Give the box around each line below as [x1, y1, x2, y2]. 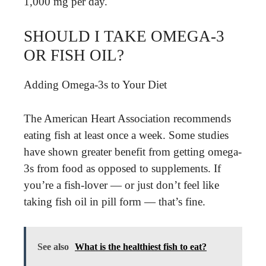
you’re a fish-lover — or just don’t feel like [24, 178, 219, 191]
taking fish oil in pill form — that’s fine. [24, 195, 205, 208]
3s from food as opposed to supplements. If [24, 161, 221, 175]
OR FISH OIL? [24, 46, 124, 64]
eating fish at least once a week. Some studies [24, 128, 229, 141]
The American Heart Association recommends [24, 112, 231, 125]
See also [37, 242, 69, 252]
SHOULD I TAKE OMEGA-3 [24, 27, 224, 45]
